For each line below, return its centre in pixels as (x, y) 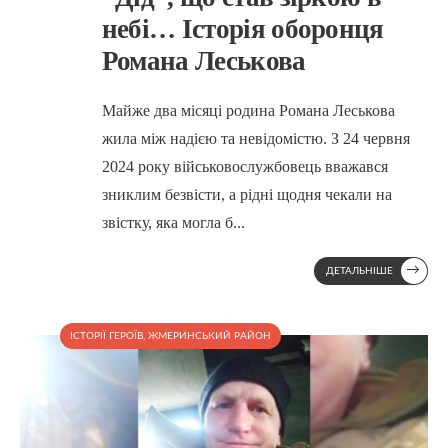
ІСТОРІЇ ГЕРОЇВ (106, 335)
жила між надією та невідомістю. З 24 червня (255, 138)
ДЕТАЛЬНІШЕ (359, 270)
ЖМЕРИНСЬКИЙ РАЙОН (209, 335)
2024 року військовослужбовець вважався (244, 166)
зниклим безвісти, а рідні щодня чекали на (246, 194)
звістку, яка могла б (167, 222)
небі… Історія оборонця (242, 28)
